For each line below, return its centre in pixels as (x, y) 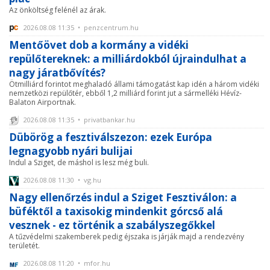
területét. (24, 246)
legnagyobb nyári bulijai (71, 151)
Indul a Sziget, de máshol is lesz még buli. (79, 163)
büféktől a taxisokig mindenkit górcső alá (116, 212)
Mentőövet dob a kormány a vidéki (99, 45)
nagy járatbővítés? (57, 73)
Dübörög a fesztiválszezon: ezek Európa (111, 137)
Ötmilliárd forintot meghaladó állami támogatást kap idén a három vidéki (134, 84)
